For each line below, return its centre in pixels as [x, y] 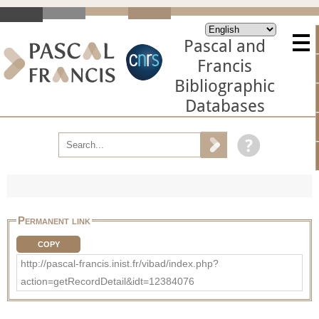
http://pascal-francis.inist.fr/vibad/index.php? [120, 263]
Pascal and [225, 46]
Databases [225, 106]
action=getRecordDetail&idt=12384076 [108, 281]
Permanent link [54, 220]
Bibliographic [225, 86]
